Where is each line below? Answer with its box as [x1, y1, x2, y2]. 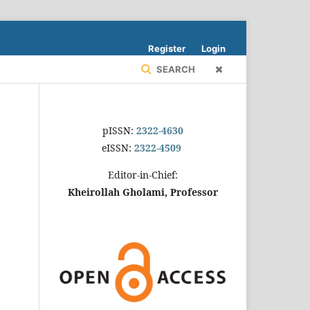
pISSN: [102, 124, 134, 137]
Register [148, 43, 185, 54]
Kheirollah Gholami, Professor [67, 185, 218, 199]
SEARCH [154, 64, 195, 75]
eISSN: [101, 141, 134, 154]
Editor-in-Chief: [107, 168, 178, 181]
